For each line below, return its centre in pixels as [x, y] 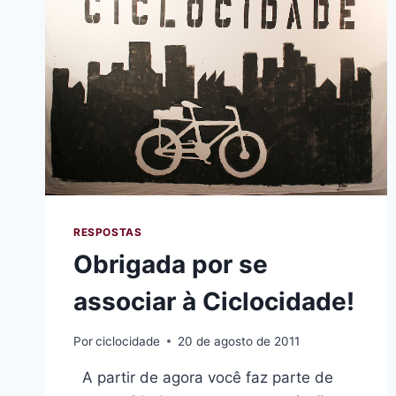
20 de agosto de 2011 [239, 341]
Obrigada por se [171, 264]
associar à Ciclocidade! [214, 301]
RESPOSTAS [108, 232]
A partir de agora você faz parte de [203, 377]
